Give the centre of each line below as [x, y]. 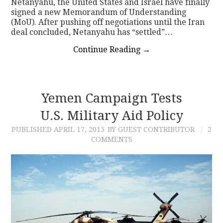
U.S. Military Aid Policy [111, 116]
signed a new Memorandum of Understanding [99, 12]
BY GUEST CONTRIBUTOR [151, 130]
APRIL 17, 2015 [79, 130]
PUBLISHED [33, 130]
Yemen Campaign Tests [111, 98]
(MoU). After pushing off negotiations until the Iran [108, 22]
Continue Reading [108, 50]
